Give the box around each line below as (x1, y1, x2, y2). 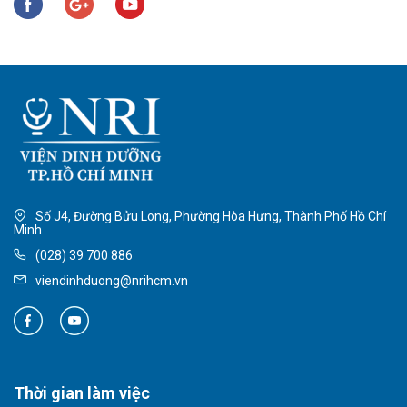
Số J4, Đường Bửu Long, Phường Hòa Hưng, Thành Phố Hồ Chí (33, 209, 386, 224)
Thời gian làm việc (14, 383, 150, 403)
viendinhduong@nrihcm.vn (33, 273, 188, 289)
